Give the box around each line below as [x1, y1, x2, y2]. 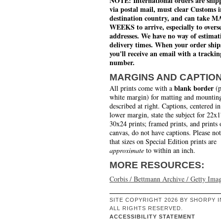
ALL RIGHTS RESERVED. [110, 205, 183, 212]
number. [110, 57, 135, 68]
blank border [174, 83, 214, 94]
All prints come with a [110, 83, 174, 93]
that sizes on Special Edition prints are [110, 137, 217, 147]
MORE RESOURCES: [110, 160, 204, 171]
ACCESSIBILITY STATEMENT [110, 214, 195, 220]
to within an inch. [144, 146, 195, 155]
